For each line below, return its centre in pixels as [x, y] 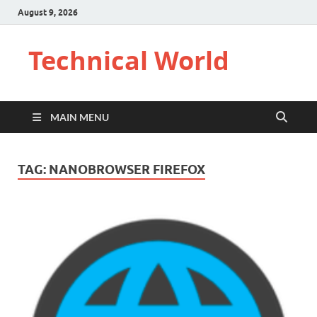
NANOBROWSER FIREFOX [127, 169]
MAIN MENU [80, 117]
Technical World [129, 60]
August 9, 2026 [48, 12]
